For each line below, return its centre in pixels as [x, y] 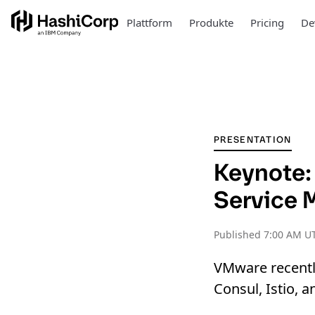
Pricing [267, 22]
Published [239, 234]
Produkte [211, 22]
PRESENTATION [253, 140]
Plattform [149, 22]
